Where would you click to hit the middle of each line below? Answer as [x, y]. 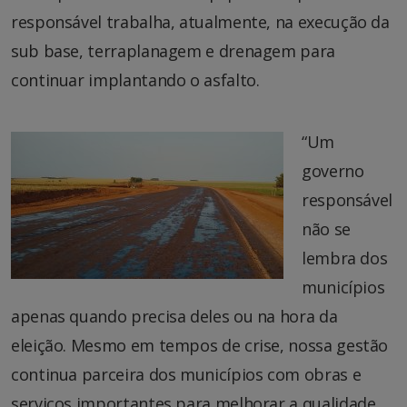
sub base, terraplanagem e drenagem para [173, 50]
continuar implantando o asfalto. [135, 79]
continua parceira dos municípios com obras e [186, 374]
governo [333, 170]
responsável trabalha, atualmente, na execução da [200, 21]
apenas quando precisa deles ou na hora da [174, 316]
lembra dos [345, 258]
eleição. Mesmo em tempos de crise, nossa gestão [200, 345]
